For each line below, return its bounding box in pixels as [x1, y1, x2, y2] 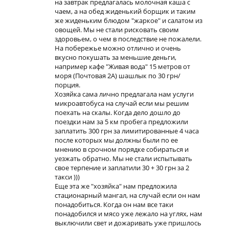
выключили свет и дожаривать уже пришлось [55, 218, 201, 227]
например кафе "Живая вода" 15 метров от [55, 62, 190, 71]
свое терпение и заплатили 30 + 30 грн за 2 [55, 163, 189, 172]
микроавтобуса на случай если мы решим [55, 99, 189, 108]
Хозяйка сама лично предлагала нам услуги [55, 89, 194, 99]
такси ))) [55, 172, 80, 181]
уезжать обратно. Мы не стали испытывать [55, 154, 192, 163]
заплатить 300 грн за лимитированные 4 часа [55, 126, 199, 135]
